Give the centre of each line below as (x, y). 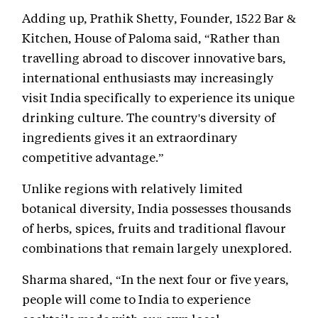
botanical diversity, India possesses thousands (157, 208)
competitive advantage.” (93, 157)
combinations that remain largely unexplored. (157, 248)
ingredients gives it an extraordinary (130, 137)
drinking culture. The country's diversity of (149, 117)
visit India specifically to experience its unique (158, 98)
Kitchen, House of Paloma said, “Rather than (151, 38)
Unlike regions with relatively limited (132, 188)
